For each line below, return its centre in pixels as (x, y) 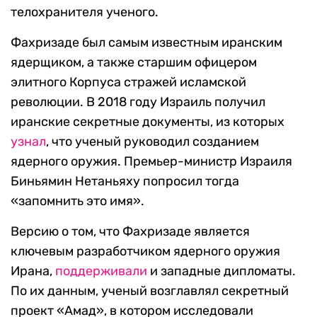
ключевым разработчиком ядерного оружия (145, 252)
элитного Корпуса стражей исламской (128, 82)
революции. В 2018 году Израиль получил (138, 102)
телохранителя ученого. (85, 12)
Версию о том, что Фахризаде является (130, 232)
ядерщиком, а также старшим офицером (134, 63)
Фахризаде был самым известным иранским (146, 43)
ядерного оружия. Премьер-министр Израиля (151, 162)
